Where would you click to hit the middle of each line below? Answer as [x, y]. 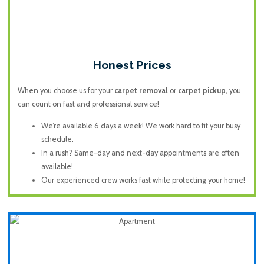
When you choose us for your [66, 90]
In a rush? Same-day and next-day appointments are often [140, 153]
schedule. [57, 140]
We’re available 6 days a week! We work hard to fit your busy [141, 126]
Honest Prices [132, 65]
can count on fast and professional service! [88, 104]
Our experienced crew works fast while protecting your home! [143, 180]
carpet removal [141, 90]
